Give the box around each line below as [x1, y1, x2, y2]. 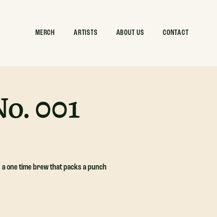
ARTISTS [74, 29, 98, 37]
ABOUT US [116, 29, 145, 37]
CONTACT [163, 29, 189, 37]
